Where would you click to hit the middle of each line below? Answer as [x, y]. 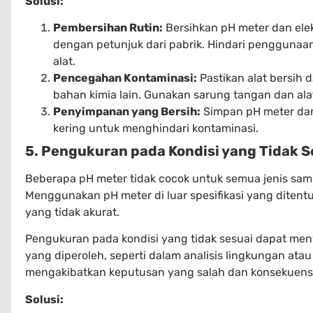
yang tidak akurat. [72, 212]
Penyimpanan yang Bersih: [127, 112]
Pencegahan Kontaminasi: [125, 78]
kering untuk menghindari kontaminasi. [156, 129]
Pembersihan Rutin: [108, 28]
